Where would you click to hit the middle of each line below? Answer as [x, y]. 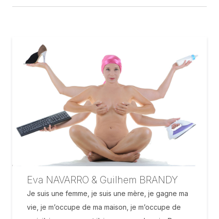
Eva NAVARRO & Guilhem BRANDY [102, 180]
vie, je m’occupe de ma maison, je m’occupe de [104, 207]
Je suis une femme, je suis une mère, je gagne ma [108, 194]
